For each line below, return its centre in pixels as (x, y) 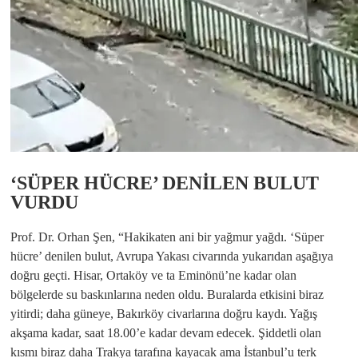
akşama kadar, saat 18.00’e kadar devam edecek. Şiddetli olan (166, 332)
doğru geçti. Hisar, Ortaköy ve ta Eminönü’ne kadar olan (153, 275)
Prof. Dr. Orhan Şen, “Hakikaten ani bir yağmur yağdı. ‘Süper (167, 237)
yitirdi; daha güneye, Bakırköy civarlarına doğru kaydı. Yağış (164, 313)
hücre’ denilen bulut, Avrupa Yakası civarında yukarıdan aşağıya (172, 256)
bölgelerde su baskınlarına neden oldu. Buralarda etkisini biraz (167, 294)
